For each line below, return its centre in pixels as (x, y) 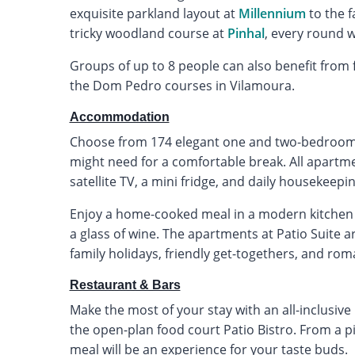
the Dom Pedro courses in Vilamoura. (182, 85)
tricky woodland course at (148, 33)
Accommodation (119, 116)
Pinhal (246, 33)
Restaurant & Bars (125, 284)
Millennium (272, 13)
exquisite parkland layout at (154, 13)
